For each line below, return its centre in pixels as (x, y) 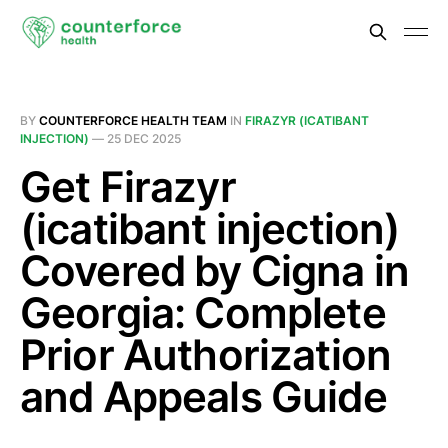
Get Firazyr (128, 186)
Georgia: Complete (203, 312)
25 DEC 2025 (144, 138)
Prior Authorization (206, 354)
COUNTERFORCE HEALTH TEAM (133, 120)
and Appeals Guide (203, 396)
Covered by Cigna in (215, 270)
